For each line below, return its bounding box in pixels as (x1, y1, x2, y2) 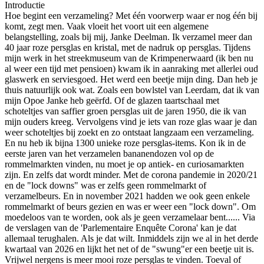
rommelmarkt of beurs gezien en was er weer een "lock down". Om (5, 201, 256, 212)
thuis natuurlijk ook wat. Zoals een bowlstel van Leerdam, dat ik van (5, 84, 259, 95)
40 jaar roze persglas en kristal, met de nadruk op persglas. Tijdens (5, 42, 250, 52)
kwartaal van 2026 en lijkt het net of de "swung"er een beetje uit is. (5, 243, 254, 254)
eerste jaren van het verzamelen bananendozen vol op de (5, 148, 214, 159)
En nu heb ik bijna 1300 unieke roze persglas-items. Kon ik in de (5, 137, 246, 148)
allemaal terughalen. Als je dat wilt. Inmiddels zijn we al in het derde (5, 233, 258, 243)
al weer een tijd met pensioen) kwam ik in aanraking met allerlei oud (5, 63, 258, 74)
